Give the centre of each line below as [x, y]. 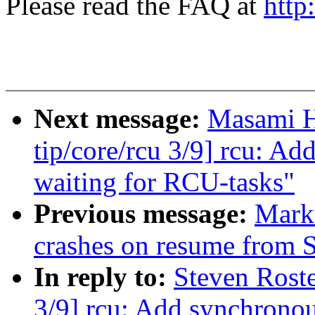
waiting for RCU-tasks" [164, 182]
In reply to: [104, 277]
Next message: [121, 119]
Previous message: [144, 214]
